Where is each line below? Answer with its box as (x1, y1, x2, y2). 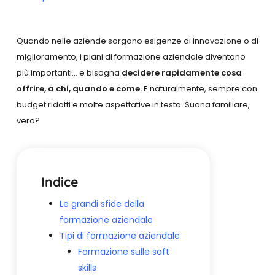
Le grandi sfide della (59, 197, 144, 210)
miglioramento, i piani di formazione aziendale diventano (16, 50, 246, 63)
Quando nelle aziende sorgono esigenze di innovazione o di (16, 34, 258, 47)
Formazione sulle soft (77, 245, 169, 258)
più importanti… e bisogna (16, 66, 122, 79)
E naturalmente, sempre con (143, 82, 257, 95)
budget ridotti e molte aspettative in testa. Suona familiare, (16, 98, 250, 110)
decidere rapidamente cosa (121, 66, 242, 79)
